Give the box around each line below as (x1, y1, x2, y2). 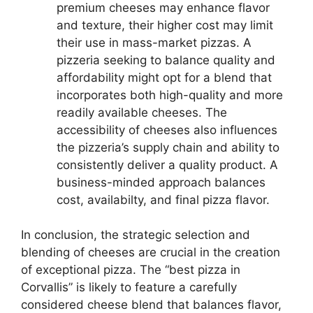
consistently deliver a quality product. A (57, 157, 278, 172)
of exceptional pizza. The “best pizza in (21, 263, 240, 277)
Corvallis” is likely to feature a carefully (21, 280, 237, 294)
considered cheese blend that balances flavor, (21, 298, 282, 312)
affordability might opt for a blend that (57, 70, 272, 85)
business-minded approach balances (57, 175, 265, 189)
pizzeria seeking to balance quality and (57, 52, 275, 67)
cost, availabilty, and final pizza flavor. (57, 192, 270, 207)
